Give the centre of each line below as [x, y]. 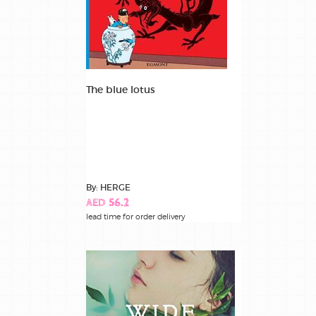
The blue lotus [121, 90]
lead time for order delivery [136, 217]
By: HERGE [108, 188]
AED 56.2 [108, 204]
